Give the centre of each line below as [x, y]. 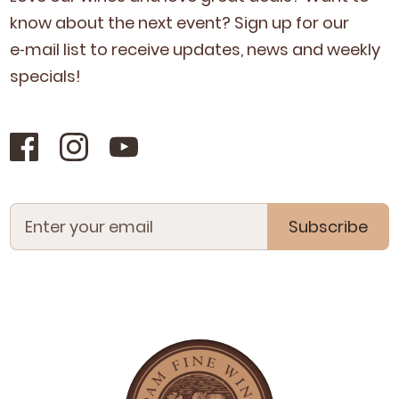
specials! [46, 76]
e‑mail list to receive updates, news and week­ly [195, 49]
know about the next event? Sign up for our [180, 23]
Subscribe [328, 226]
